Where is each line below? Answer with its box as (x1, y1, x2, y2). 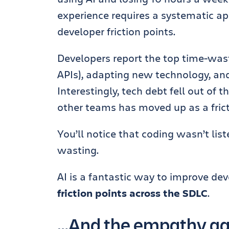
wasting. (57, 143, 99, 157)
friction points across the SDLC (57, 186, 208, 200)
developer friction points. (57, 24, 175, 38)
